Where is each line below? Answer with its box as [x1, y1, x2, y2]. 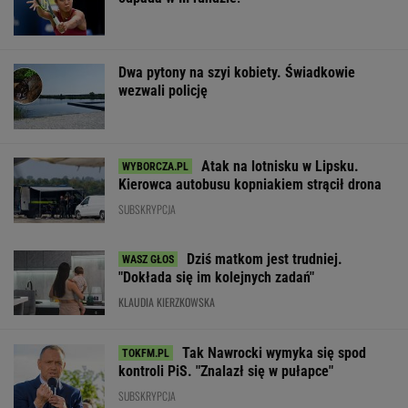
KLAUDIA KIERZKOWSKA [118, 294, 215, 311]
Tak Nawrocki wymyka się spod [182, 343, 366, 362]
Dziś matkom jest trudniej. [187, 250, 342, 269]
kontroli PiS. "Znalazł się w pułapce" [118, 362, 333, 380]
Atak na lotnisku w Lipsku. [201, 157, 359, 175]
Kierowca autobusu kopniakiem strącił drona [118, 175, 382, 193]
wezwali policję [118, 82, 208, 100]
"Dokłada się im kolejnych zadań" [118, 269, 314, 287]
